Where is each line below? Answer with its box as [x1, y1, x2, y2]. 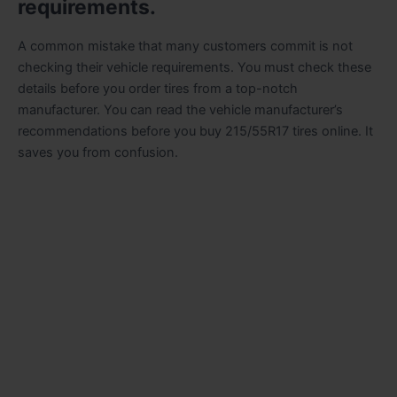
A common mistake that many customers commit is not [18, 37, 353, 54]
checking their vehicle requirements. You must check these [18, 58, 371, 75]
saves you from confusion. [18, 144, 178, 160]
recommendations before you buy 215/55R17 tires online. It [18, 122, 373, 139]
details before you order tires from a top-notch [18, 80, 298, 97]
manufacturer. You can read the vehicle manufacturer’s [18, 101, 343, 118]
